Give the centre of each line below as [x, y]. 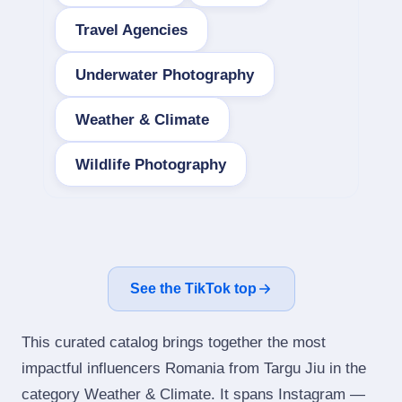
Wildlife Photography [151, 164]
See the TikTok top [193, 288]
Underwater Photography [165, 74]
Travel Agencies [131, 30]
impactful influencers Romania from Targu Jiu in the [194, 368]
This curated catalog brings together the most [174, 342]
